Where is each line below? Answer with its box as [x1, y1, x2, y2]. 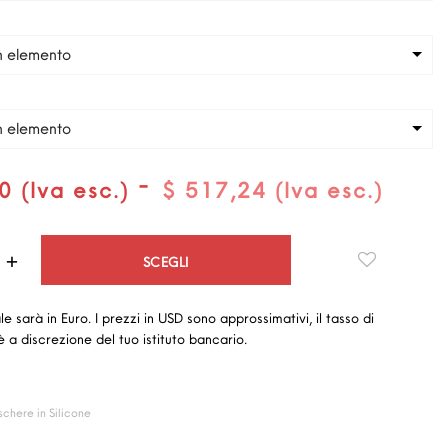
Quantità [227, 235, 290, 256]
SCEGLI [142, 252, 189, 271]
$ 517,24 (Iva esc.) [162, 175, 383, 204]
